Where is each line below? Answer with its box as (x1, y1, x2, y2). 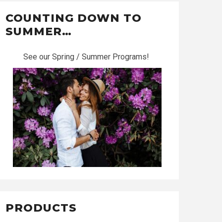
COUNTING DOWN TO (5, 11, 142, 25)
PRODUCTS (5, 201, 77, 215)
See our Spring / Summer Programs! (23, 52, 151, 61)
